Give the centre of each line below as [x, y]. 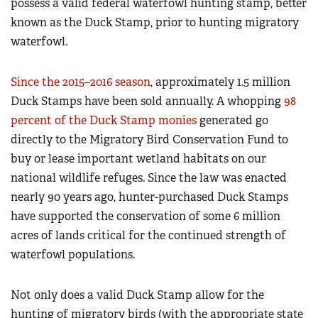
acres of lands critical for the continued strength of [148, 236]
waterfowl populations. [73, 255]
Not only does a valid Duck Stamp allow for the [137, 295]
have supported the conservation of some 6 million [146, 216]
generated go [232, 121]
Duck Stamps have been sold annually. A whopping [147, 102]
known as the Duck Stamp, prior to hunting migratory [155, 23]
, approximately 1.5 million [220, 82]
